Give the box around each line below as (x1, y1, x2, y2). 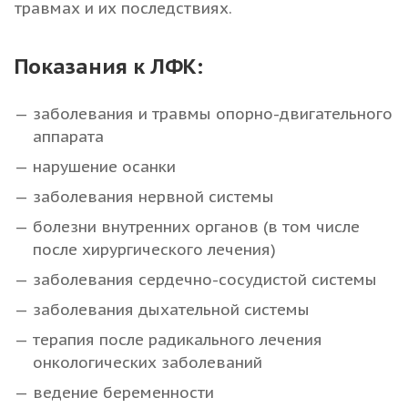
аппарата (33, 126, 104, 147)
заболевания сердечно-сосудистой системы (33, 269, 377, 290)
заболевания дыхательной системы (33, 299, 310, 320)
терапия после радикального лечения (33, 329, 322, 350)
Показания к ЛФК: (15, 52, 203, 79)
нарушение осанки (33, 156, 176, 177)
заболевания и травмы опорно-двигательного (33, 103, 393, 124)
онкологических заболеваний (33, 352, 262, 372)
